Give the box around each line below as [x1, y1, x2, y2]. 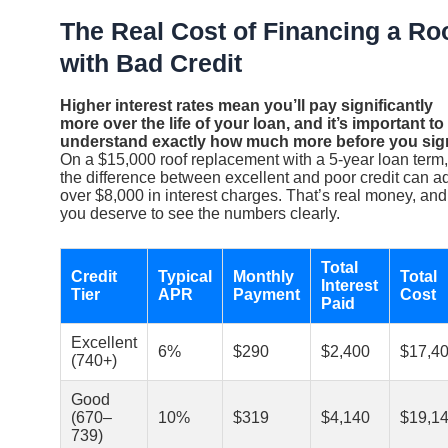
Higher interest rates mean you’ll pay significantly [60, 96, 433, 114]
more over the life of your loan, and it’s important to [60, 114, 444, 132]
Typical [158, 268, 212, 286]
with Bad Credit [60, 49, 242, 78]
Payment [233, 286, 300, 304]
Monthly [233, 268, 294, 286]
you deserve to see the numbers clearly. [60, 204, 340, 222]
